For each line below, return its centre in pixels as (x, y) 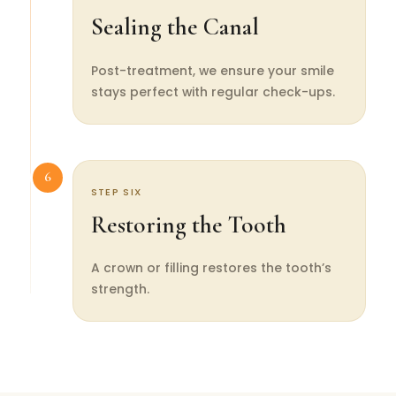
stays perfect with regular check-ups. (213, 91)
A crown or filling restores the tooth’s (211, 268)
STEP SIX (116, 191)
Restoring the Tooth (188, 225)
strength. (120, 289)
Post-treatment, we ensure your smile (212, 70)
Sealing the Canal (175, 27)
